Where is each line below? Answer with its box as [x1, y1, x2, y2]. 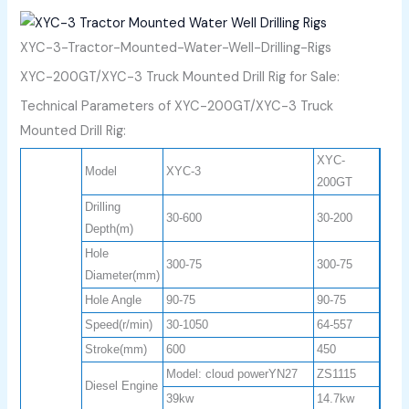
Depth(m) [85, 221, 134, 236]
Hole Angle [85, 292, 142, 307]
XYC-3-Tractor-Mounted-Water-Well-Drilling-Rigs [20, 38, 332, 57]
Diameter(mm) [85, 267, 161, 282]
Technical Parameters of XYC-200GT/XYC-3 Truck [20, 97, 334, 115]
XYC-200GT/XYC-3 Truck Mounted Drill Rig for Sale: [20, 68, 341, 86]
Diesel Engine [85, 378, 159, 393]
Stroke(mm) [85, 341, 148, 356]
